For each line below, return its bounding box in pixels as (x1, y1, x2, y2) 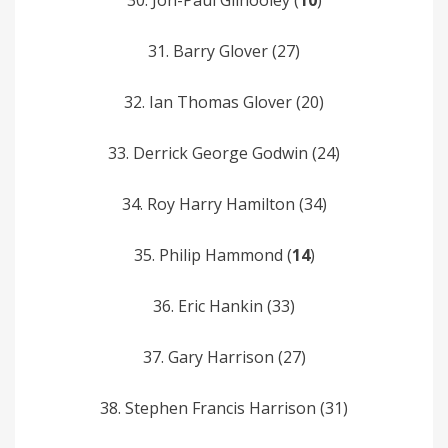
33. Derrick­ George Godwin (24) (108, 141, 340, 164)
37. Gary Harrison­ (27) (142, 345, 306, 368)
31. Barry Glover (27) (148, 39, 300, 62)
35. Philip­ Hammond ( (133, 243, 292, 266)
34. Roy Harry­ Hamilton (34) (121, 192, 327, 215)
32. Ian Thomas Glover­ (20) (124, 90, 324, 113)
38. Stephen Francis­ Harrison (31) (100, 396, 348, 419)
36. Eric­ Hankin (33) (153, 294, 295, 317)
